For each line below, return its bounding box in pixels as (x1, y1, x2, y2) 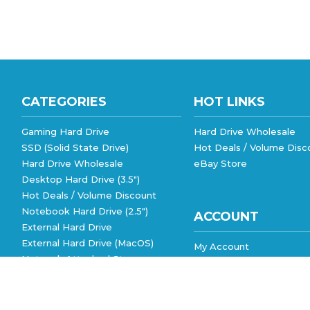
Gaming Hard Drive (21, 126, 109, 138)
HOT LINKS (194, 94, 266, 110)
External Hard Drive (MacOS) (21, 237, 154, 249)
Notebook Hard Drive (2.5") (21, 206, 148, 217)
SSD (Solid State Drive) (21, 142, 129, 154)
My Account (194, 241, 250, 253)
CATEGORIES (21, 94, 107, 110)
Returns (267, 289, 304, 300)
